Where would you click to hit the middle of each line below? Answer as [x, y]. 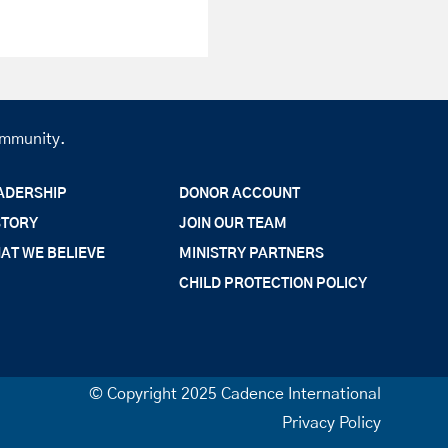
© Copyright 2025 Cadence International [234, 393]
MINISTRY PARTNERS [252, 253]
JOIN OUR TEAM [233, 223]
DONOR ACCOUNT [240, 193]
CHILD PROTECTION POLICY [273, 283]
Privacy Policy [331, 422]
